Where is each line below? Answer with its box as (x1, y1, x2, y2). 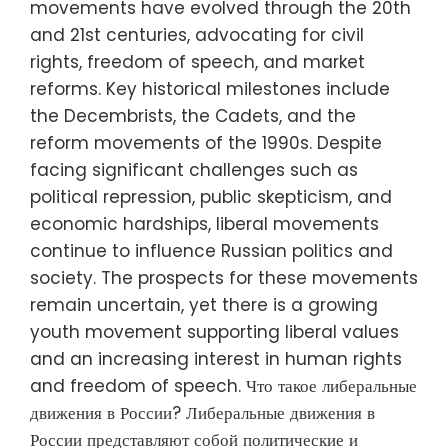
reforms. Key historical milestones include (30, 76, 390, 101)
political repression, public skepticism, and (30, 184, 392, 209)
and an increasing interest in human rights (30, 346, 402, 371)
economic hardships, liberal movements (30, 211, 379, 236)
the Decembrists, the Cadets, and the (30, 103, 356, 128)
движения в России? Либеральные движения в (30, 400, 375, 425)
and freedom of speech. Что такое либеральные (30, 373, 417, 398)
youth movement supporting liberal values (30, 319, 399, 344)
